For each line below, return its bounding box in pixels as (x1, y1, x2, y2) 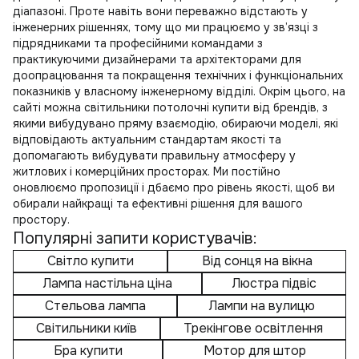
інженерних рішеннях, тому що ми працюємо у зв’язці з (13, 19, 318, 34)
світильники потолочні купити (84, 99, 250, 115)
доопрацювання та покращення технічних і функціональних (13, 67, 343, 83)
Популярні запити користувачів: (13, 228, 257, 248)
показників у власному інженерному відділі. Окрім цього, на (13, 83, 345, 99)
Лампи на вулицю (208, 296, 315, 314)
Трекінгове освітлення (184, 319, 323, 337)
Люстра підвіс (232, 274, 317, 292)
